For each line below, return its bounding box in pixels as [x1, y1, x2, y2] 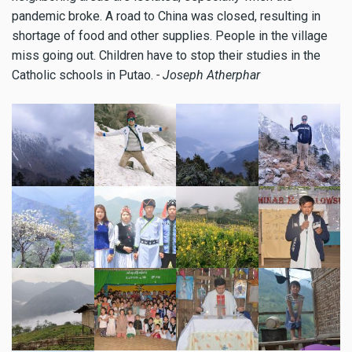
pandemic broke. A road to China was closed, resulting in [12, 9, 321, 24]
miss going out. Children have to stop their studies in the [12, 48, 321, 64]
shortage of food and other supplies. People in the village [12, 28, 328, 44]
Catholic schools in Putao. [12, 68, 153, 83]
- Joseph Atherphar [153, 68, 260, 83]
